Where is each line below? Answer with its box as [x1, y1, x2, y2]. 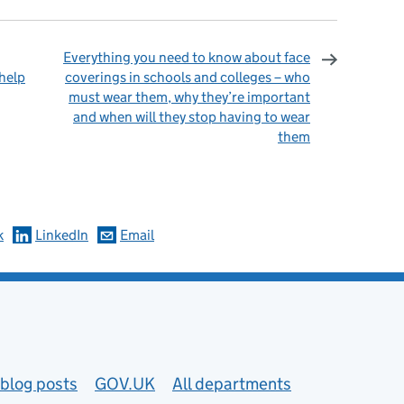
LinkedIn [35, 225, 88, 243]
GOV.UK [95, 372, 155, 394]
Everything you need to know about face [63, 48, 310, 66]
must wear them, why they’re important [69, 87, 310, 106]
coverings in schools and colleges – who [65, 68, 310, 86]
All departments [172, 372, 291, 394]
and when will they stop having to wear [73, 107, 310, 125]
